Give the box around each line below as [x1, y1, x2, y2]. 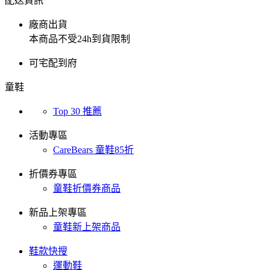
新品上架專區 [29, 207, 87, 218]
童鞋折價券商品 [53, 183, 121, 194]
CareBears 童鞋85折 [53, 145, 134, 155]
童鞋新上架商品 [53, 222, 121, 233]
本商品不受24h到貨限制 [29, 34, 130, 45]
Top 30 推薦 [53, 106, 102, 117]
